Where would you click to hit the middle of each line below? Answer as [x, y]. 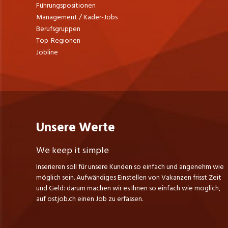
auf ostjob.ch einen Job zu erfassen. [89, 198]
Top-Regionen [58, 40]
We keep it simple [72, 150]
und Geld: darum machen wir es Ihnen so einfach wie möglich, [128, 188]
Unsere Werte [75, 127]
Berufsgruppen [58, 28]
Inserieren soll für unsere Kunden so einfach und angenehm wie [130, 166]
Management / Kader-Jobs [77, 17]
